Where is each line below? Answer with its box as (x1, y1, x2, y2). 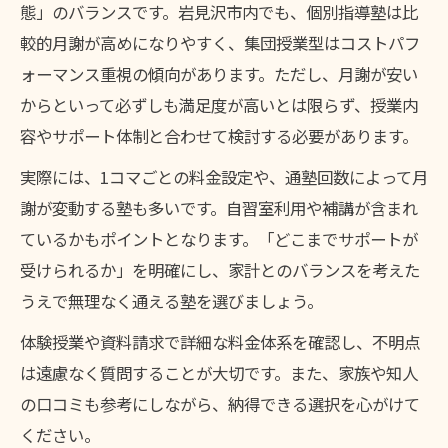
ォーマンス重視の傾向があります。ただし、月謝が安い (20, 62, 418, 87)
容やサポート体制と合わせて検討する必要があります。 (20, 124, 418, 149)
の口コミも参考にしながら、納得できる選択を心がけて (20, 392, 420, 417)
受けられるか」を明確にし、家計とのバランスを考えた (20, 258, 420, 283)
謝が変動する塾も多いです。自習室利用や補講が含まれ (20, 196, 418, 221)
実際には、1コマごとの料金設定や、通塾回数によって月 (20, 165, 428, 190)
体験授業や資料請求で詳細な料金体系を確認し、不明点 (20, 330, 420, 355)
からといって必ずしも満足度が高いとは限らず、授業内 (20, 93, 418, 118)
